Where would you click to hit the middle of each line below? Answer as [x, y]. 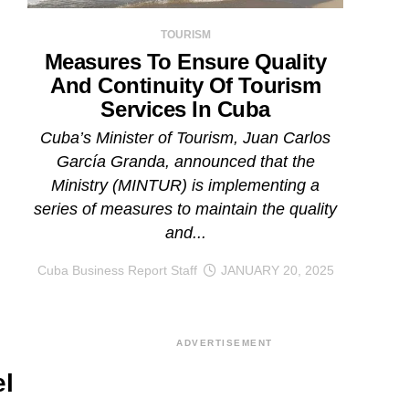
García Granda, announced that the [185, 162]
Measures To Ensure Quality [185, 62]
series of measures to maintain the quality [186, 210]
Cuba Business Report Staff [117, 271]
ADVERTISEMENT [225, 342]
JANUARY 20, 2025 [277, 271]
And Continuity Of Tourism [186, 86]
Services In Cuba [185, 110]
